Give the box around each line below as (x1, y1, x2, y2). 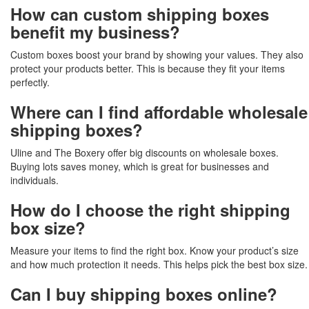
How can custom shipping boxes (10, 2, 269, 26)
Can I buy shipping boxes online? (10, 282, 277, 306)
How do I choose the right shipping (10, 198, 290, 222)
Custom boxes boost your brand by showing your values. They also (10, 48, 303, 62)
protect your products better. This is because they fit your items (10, 61, 285, 76)
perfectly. (10, 75, 50, 90)
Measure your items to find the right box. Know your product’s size (10, 243, 299, 258)
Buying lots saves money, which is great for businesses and (10, 159, 269, 174)
